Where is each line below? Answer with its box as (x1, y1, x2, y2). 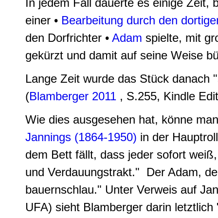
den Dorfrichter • (25, 31, 109, 44)
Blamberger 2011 (29, 90, 116, 103)
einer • (25, 14, 61, 27)
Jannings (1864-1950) (25, 130, 137, 144)
